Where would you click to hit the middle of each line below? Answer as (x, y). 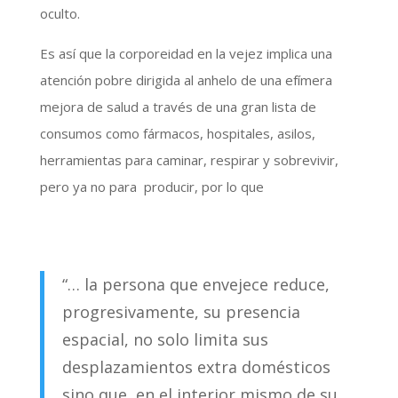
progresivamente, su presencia (181, 312)
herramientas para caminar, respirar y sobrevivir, (189, 160)
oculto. (60, 14)
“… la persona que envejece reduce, (195, 285)
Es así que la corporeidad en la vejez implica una (186, 54)
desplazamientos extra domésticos (196, 367)
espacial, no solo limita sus (165, 340)
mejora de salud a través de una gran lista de (178, 107)
